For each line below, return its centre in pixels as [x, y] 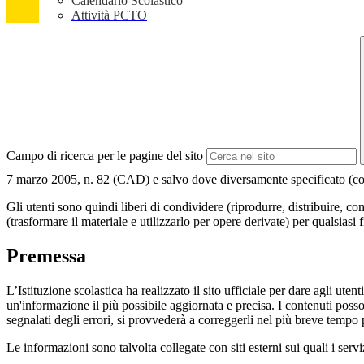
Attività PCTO [109, 15]
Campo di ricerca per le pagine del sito [105, 156]
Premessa [46, 256]
